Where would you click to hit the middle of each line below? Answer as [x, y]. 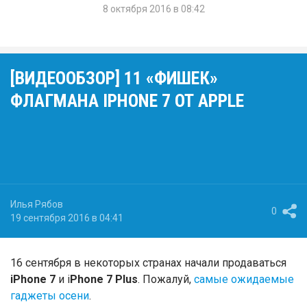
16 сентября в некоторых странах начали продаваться [148, 263]
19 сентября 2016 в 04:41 [67, 218]
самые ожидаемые [244, 280]
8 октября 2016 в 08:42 [153, 9]
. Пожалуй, [166, 280]
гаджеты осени [50, 296]
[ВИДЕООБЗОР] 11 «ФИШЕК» [114, 78]
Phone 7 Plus [104, 280]
